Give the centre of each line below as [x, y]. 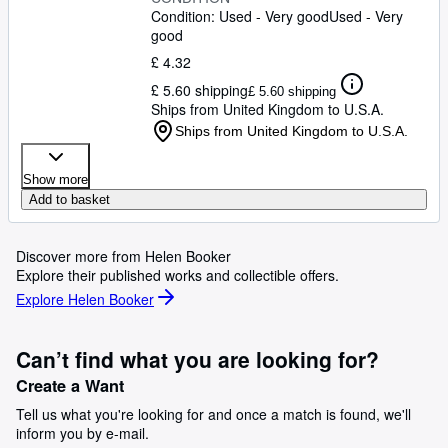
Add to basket [69, 199]
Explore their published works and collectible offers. [177, 275]
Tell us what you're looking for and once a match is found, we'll [213, 414]
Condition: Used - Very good [240, 16]
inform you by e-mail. [82, 433]
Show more [55, 179]
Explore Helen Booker [85, 298]
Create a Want [70, 385]
